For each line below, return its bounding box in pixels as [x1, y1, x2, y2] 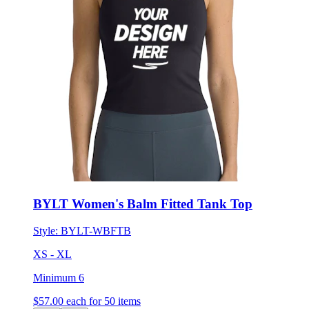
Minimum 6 [33, 272, 84, 283]
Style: [33, 225, 61, 237]
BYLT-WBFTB [61, 225, 131, 237]
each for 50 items [66, 295, 141, 307]
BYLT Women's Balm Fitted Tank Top [33, 197, 252, 212]
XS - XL [33, 248, 72, 260]
